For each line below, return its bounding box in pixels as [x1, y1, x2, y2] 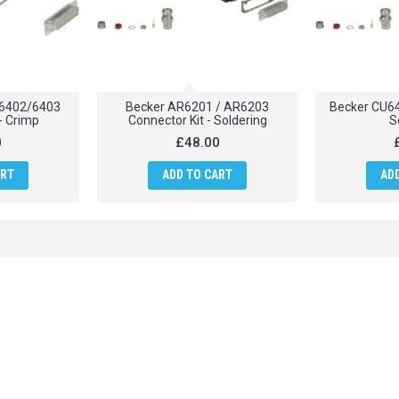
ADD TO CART [162, 167, 232, 182]
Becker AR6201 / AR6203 [126, 99, 269, 114]
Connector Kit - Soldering [127, 112, 267, 127]
